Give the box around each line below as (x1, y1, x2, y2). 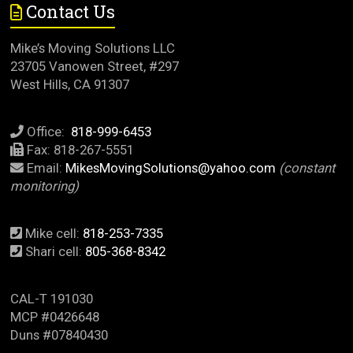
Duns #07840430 (10, 326, 109, 343)
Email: (24, 159, 66, 176)
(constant (279, 159, 336, 176)
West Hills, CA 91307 (10, 76, 130, 92)
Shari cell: (22, 243, 86, 259)
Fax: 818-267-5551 (24, 141, 135, 158)
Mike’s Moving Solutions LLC (10, 39, 176, 56)
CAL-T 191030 (10, 290, 94, 307)
